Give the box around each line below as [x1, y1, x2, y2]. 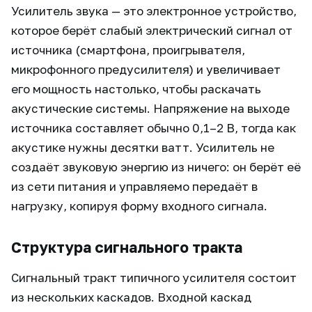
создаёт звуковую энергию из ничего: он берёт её [11, 159, 301, 174]
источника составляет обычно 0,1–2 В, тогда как [11, 120, 296, 135]
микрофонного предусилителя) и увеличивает [11, 62, 281, 77]
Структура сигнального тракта [11, 238, 242, 256]
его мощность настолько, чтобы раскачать [11, 81, 261, 96]
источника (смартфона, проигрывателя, [11, 42, 245, 57]
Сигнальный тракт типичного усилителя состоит [11, 270, 297, 285]
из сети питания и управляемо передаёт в [11, 179, 258, 194]
